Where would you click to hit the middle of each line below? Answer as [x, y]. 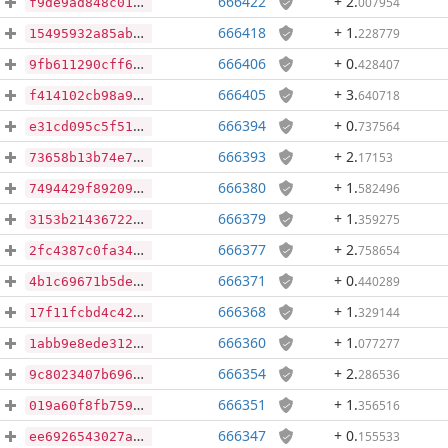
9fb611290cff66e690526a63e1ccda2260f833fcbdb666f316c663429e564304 [81, 64]
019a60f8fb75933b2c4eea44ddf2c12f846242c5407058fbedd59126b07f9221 [81, 405]
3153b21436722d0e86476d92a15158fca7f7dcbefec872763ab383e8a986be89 [81, 219]
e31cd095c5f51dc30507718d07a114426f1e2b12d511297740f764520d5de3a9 [81, 126]
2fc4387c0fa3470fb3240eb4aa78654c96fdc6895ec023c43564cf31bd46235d [81, 250]
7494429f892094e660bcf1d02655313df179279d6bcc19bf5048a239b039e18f [81, 188]
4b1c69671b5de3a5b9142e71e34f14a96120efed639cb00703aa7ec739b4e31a [81, 281]
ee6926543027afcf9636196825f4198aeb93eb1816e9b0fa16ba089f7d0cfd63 [81, 436]
